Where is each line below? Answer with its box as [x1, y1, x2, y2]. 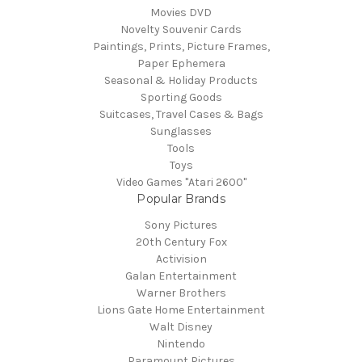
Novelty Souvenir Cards [120, 23, 242, 37]
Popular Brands [137, 192, 225, 207]
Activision [155, 252, 207, 267]
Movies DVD [150, 6, 212, 20]
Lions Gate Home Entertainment [97, 303, 265, 318]
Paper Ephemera [137, 57, 225, 71]
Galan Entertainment [125, 269, 237, 284]
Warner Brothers [136, 286, 226, 301]
